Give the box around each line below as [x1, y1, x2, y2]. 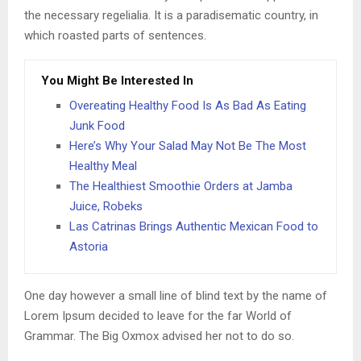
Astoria [69, 239, 108, 254]
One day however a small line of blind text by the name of [24, 288, 327, 303]
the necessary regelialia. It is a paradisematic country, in [24, 7, 318, 23]
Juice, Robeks [69, 198, 143, 214]
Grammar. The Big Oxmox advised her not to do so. [24, 328, 294, 343]
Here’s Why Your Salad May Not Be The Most [69, 138, 306, 153]
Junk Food [69, 118, 125, 133]
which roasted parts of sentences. [24, 27, 206, 43]
